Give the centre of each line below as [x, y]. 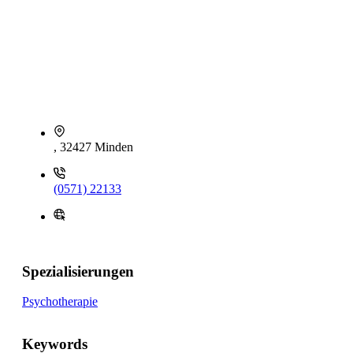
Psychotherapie [60, 302]
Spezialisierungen [78, 271]
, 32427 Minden [93, 147]
